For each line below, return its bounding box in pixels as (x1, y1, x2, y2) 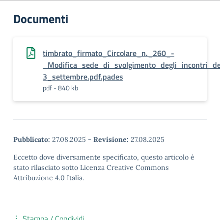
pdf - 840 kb (43, 82, 78, 93)
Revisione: (93, 135, 129, 144)
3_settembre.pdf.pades (43, 71, 123, 82)
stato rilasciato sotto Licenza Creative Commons (13, 163, 169, 172)
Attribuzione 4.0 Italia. (13, 173, 84, 182)
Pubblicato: (13, 135, 50, 144)
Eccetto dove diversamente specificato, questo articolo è (13, 153, 194, 162)
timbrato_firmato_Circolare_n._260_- (43, 47, 174, 59)
